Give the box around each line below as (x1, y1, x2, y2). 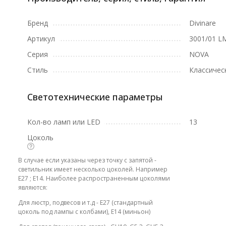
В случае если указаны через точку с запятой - (18, 156, 156, 164)
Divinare (189, 18, 216, 28)
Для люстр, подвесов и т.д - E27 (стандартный (18, 198, 153, 207)
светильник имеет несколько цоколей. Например (18, 165, 167, 174)
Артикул (27, 34, 55, 43)
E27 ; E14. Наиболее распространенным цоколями (18, 174, 170, 183)
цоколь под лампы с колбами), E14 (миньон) (18, 207, 150, 216)
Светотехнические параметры (27, 91, 163, 103)
